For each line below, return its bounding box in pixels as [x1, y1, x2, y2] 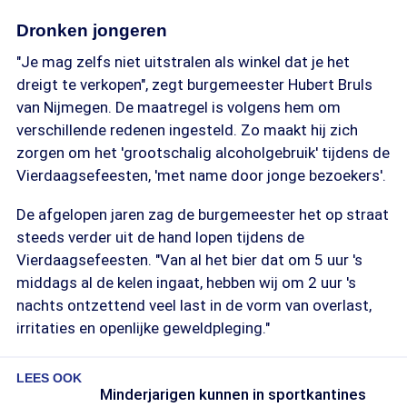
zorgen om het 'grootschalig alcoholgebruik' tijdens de [16, 144, 390, 162]
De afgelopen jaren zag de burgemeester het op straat [16, 205, 389, 223]
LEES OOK [16, 371, 82, 385]
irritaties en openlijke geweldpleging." [16, 319, 270, 337]
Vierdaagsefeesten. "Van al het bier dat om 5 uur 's [16, 251, 362, 269]
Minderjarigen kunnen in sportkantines [100, 385, 366, 403]
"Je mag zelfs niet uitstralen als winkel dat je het [16, 53, 350, 71]
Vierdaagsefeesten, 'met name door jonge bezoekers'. [16, 166, 386, 184]
